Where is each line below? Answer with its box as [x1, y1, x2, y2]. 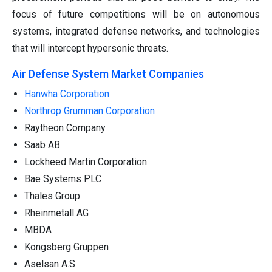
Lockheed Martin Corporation [24, 155, 147, 168]
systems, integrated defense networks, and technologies [12, 25, 260, 37]
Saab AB [24, 138, 60, 151]
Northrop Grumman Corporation [24, 104, 155, 117]
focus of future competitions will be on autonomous [12, 8, 260, 20]
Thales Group [24, 189, 80, 202]
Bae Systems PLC [24, 172, 101, 185]
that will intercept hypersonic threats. [12, 42, 168, 54]
